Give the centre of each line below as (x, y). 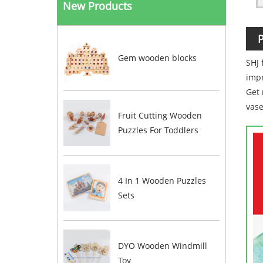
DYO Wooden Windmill (162, 245)
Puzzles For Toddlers (158, 130)
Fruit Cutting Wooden (160, 116)
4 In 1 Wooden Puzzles (162, 181)
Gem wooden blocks (157, 58)
